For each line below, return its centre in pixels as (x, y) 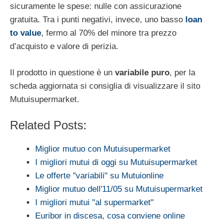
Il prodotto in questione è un (61, 72)
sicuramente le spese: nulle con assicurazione (96, 6)
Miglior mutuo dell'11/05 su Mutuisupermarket (119, 189)
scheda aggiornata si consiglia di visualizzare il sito (105, 86)
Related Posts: (48, 125)
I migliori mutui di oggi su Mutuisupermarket (116, 163)
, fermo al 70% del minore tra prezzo (109, 33)
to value (26, 33)
